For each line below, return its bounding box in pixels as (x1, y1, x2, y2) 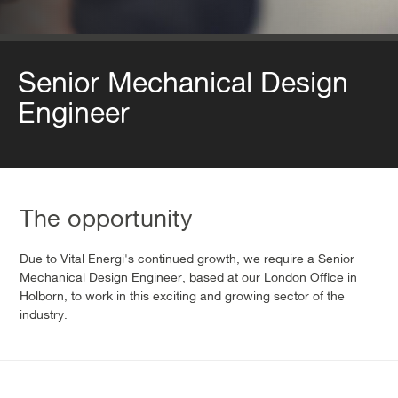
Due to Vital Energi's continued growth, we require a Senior (20, 251, 354, 267)
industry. (20, 307, 68, 322)
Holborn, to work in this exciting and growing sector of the (20, 289, 345, 304)
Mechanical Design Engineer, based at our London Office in (20, 270, 357, 285)
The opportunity (20, 203, 193, 233)
